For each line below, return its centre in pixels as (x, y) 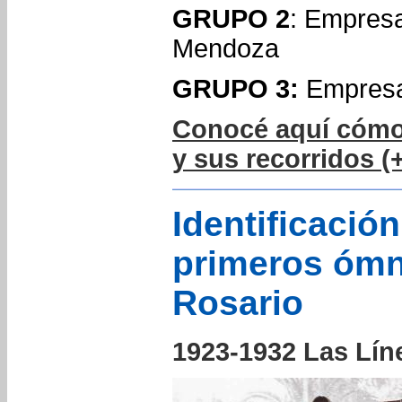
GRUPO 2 (231, 19)
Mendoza (226, 48)
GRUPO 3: (236, 89)
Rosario (238, 303)
